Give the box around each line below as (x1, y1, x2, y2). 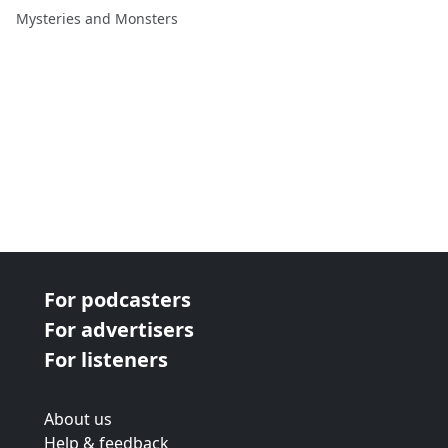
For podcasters (44, 286, 191, 313)
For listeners (44, 346, 168, 373)
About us (44, 408, 112, 430)
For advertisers (44, 316, 194, 343)
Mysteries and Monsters (16, 9, 178, 28)
